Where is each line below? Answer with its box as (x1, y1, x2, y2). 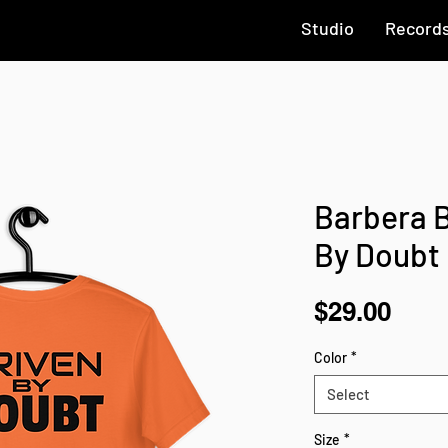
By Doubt (314, 235, 440, 274)
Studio (300, 17, 354, 39)
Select (327, 385, 370, 404)
